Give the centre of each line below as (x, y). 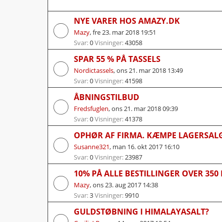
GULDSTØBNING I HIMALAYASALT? (141, 211)
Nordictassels (94, 70)
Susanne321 (92, 146)
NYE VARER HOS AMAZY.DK (127, 21)
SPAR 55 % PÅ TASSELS (117, 59)
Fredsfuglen (91, 108)
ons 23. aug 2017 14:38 (125, 185)
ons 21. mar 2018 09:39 (145, 108)
